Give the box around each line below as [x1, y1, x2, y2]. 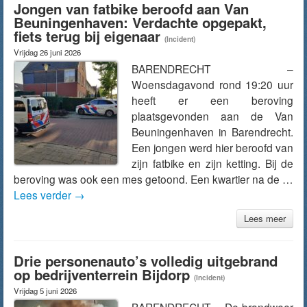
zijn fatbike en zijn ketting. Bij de [132, 156, 293, 171]
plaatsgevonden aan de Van [132, 108, 293, 123]
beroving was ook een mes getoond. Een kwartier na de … [14, 171, 293, 186]
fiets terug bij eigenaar [14, 26, 160, 46]
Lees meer [244, 212, 286, 225]
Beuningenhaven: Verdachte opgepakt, [14, 12, 267, 32]
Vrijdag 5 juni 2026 [14, 285, 77, 296]
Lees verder [14, 187, 74, 202]
